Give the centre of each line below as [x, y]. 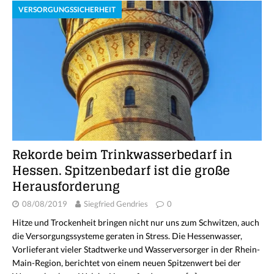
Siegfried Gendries [116, 203]
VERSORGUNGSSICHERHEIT [67, 9]
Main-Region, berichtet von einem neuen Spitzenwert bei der [127, 262]
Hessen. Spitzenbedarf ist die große [121, 170]
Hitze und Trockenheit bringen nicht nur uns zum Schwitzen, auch [136, 222]
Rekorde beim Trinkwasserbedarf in [122, 154]
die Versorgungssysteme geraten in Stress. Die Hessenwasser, [127, 235]
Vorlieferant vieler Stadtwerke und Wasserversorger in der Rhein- [136, 249]
